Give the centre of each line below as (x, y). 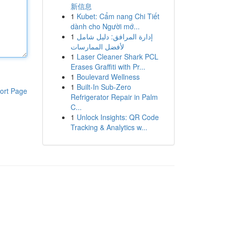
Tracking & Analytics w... (109, 127)
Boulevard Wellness (108, 77)
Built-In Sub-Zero (104, 87)
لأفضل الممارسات (97, 46)
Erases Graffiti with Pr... (108, 67)
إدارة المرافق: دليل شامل (115, 36)
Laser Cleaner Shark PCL (117, 56)
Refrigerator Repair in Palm (114, 97)
